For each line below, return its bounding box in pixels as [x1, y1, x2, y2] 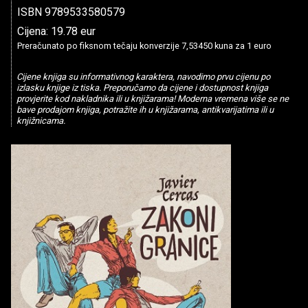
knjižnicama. [16, 115, 65, 126]
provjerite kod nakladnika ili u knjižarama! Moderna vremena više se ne [16, 93, 289, 104]
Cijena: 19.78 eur [17, 25, 96, 38]
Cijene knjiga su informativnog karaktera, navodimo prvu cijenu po [16, 71, 270, 82]
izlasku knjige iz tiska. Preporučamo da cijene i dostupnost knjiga [16, 82, 268, 93]
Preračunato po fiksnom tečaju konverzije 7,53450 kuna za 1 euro [17, 41, 272, 51]
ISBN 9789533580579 [17, 5, 125, 19]
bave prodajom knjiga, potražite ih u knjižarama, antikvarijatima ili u [16, 104, 274, 115]
